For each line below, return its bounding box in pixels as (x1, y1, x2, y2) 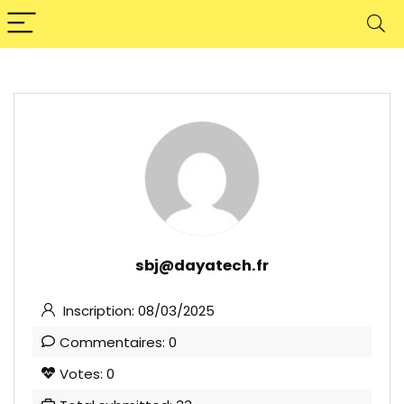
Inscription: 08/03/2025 (60, 301, 215, 320)
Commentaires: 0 (60, 333, 177, 352)
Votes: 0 (60, 364, 115, 383)
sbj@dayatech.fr (135, 255, 269, 276)
